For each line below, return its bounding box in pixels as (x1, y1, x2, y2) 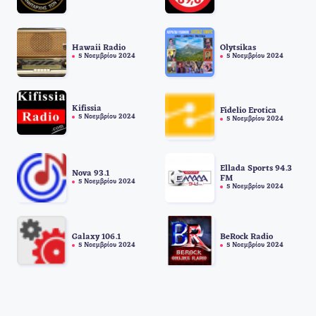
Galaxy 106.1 (72, 232, 121, 241)
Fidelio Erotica (219, 107, 276, 116)
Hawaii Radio (72, 44, 126, 53)
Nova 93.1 (72, 169, 109, 178)
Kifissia (72, 104, 102, 113)
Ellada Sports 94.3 (219, 164, 292, 174)
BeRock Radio (219, 232, 273, 241)
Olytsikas (219, 44, 256, 53)
